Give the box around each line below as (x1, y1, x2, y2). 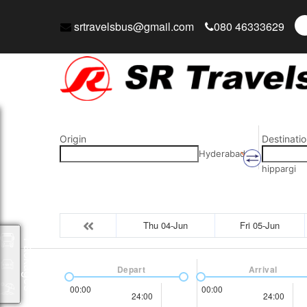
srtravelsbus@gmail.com (71, 19, 194, 34)
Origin (60, 133, 86, 145)
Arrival (248, 263, 278, 275)
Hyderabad (199, 148, 245, 159)
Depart (116, 263, 146, 275)
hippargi (261, 163, 296, 174)
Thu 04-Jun (143, 219, 188, 232)
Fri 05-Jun (240, 219, 280, 232)
